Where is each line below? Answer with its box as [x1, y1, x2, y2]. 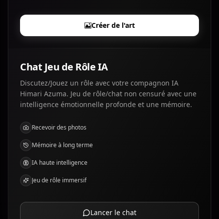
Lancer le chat [90, 208, 136, 217]
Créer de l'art [91, 21, 135, 30]
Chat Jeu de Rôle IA [20, 60, 108, 73]
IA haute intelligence [32, 158, 88, 167]
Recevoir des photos [32, 123, 87, 131]
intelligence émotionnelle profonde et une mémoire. [20, 100, 192, 109]
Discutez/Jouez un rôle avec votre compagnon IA [20, 78, 178, 88]
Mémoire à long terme [32, 141, 93, 149]
